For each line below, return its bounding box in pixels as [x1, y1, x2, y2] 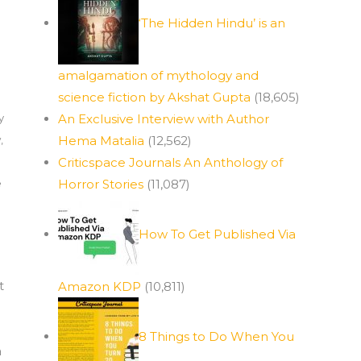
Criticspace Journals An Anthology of [58, 155, 283, 170]
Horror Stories [58, 176, 143, 192]
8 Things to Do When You [139, 328, 294, 344]
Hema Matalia [58, 133, 144, 148]
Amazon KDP [58, 279, 141, 294]
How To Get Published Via [139, 226, 296, 242]
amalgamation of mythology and [58, 68, 259, 83]
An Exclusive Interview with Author [58, 111, 269, 127]
